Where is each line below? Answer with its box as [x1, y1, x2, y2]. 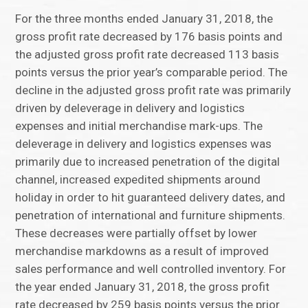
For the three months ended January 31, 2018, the [15, 12, 274, 26]
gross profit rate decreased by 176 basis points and [15, 30, 283, 44]
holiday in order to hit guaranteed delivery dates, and [15, 190, 286, 205]
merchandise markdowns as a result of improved [15, 244, 269, 258]
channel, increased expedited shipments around [15, 173, 261, 187]
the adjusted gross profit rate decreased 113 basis [15, 47, 280, 62]
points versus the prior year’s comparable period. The [15, 65, 288, 80]
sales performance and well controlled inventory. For [15, 262, 287, 276]
